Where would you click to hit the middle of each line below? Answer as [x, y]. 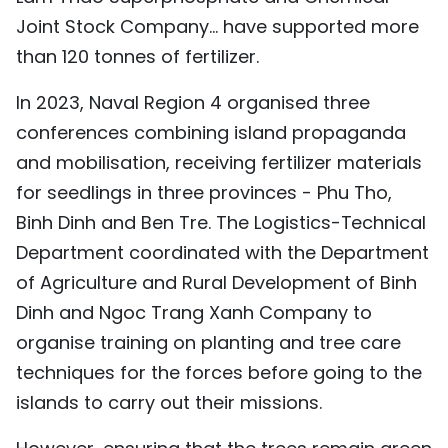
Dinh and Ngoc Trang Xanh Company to [194, 312]
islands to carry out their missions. [169, 402]
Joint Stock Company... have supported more [217, 26]
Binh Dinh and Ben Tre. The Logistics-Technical [221, 222]
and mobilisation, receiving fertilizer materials [219, 162]
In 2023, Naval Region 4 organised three [193, 102]
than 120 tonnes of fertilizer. [137, 56]
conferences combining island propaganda [211, 132]
